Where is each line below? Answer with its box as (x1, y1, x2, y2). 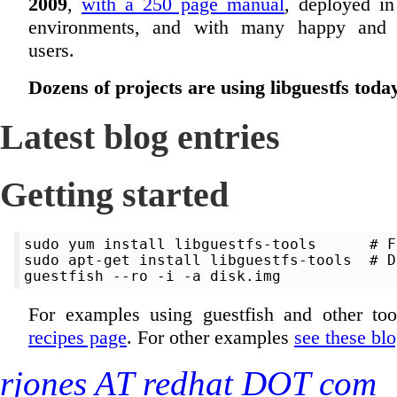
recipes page (28, 326, 127, 349)
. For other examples (127, 326, 294, 349)
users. (28, 39, 74, 61)
